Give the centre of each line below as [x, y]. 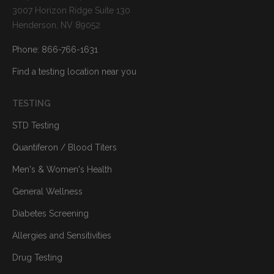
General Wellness [47, 192]
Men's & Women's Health [62, 170]
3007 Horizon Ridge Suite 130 [71, 11]
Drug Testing [37, 258]
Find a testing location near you [74, 72]
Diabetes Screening [50, 214]
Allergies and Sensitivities [62, 236]
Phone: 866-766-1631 [55, 50]
